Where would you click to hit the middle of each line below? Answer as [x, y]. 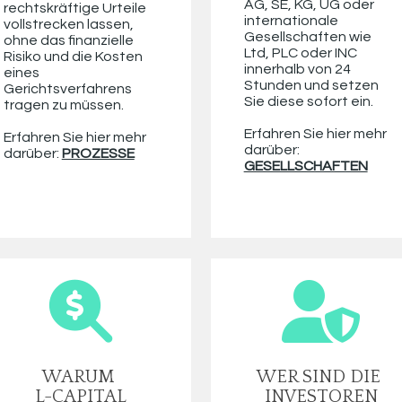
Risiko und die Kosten [73, 57]
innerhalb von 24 [297, 70]
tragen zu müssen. [63, 105]
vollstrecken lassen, [68, 25]
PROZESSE [98, 154]
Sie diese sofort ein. [310, 102]
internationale [291, 21]
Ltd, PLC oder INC [300, 53]
